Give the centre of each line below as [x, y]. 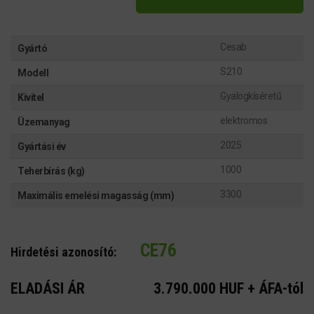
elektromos [244, 120]
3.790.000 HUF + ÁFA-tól [228, 288]
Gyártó [33, 48]
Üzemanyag [44, 122]
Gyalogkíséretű [251, 96]
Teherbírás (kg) [51, 171]
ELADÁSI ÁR [48, 288]
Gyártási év [42, 146]
